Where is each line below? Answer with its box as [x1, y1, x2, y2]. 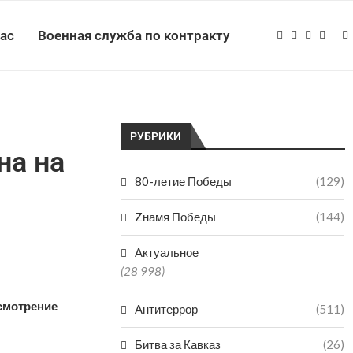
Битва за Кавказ [135, 337, 221, 351]
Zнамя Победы [135, 210, 217, 224]
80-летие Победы [135, 174, 232, 188]
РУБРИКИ [130, 130, 182, 143]
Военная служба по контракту [38, 28, 229, 43]
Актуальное [135, 245, 199, 259]
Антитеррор [135, 302, 199, 316]
